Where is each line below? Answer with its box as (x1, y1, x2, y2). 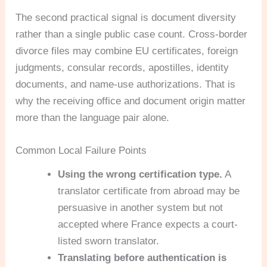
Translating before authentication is (58, 252, 227, 264)
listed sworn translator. (58, 235, 160, 247)
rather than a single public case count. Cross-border (15, 29, 248, 41)
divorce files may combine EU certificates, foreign (15, 45, 238, 57)
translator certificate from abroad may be (58, 185, 240, 197)
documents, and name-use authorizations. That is (15, 79, 236, 91)
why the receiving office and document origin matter (15, 95, 246, 107)
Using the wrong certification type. (58, 169, 223, 181)
